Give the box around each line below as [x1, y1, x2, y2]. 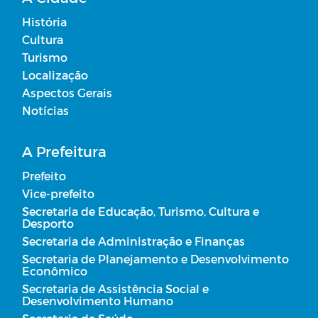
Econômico [22, 263, 87, 278]
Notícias [22, 103, 69, 117]
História [22, 14, 67, 28]
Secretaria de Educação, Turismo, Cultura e [22, 204, 259, 218]
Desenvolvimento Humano [22, 293, 173, 307]
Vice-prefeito [22, 186, 94, 200]
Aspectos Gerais [22, 85, 112, 99]
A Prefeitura [22, 142, 106, 160]
